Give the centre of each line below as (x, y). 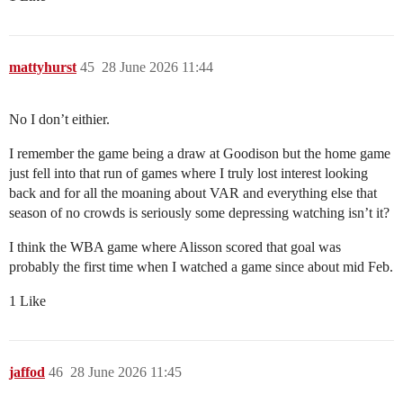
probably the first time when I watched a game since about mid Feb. (201, 267)
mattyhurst (43, 67)
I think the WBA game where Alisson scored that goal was (175, 247)
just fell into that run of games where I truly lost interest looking (188, 174)
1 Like (27, 301)
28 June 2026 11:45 (126, 372)
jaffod (27, 372)
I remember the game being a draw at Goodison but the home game (200, 154)
